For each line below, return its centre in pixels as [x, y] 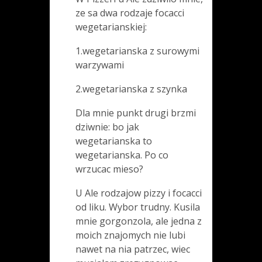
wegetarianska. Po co [122, 155]
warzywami [100, 65]
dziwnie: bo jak [107, 127]
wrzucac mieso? [109, 169]
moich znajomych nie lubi [130, 235]
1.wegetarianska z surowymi [137, 51]
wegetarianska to [114, 141]
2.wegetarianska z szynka [131, 89]
